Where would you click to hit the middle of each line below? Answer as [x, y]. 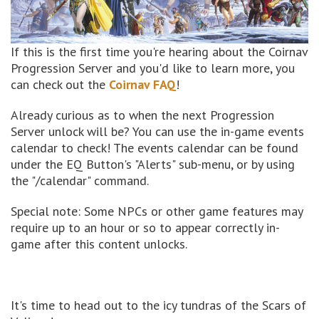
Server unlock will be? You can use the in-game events [157, 131]
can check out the [60, 84]
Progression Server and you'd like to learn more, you [153, 68]
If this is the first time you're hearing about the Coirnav [159, 51]
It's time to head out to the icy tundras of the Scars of [158, 305]
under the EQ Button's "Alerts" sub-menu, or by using [153, 164]
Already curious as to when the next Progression [142, 115]
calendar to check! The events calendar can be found [155, 147]
